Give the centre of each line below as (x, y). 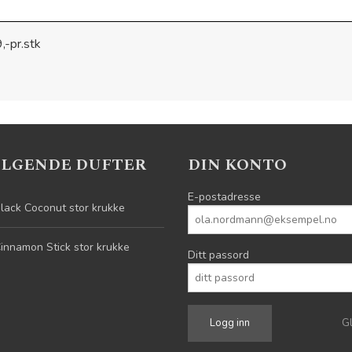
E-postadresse (224, 197)
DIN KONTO (237, 165)
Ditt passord (218, 255)
